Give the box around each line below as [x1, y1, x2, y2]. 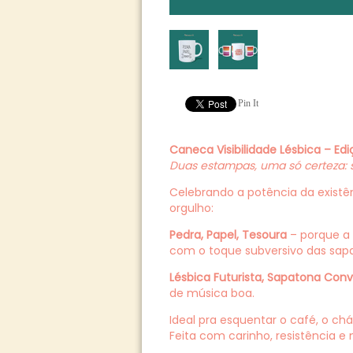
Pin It [237, 98, 258, 109]
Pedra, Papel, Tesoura [169, 227, 287, 243]
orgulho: [169, 200, 214, 216]
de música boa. [169, 285, 255, 301]
